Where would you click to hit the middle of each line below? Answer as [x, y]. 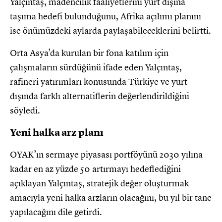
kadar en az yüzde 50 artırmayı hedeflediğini [95, 169]
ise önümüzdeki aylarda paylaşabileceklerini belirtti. [111, 30]
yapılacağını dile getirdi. [56, 212]
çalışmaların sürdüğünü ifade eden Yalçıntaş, [96, 67]
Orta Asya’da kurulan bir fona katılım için [89, 53]
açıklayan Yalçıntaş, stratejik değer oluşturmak [99, 183]
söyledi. [25, 110]
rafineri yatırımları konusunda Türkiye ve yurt [99, 82]
